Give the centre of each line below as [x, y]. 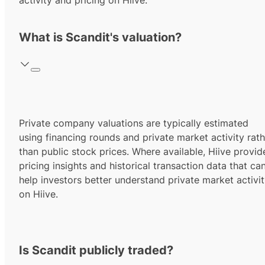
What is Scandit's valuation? [100, 38]
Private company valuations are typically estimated [134, 123]
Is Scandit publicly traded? [96, 251]
